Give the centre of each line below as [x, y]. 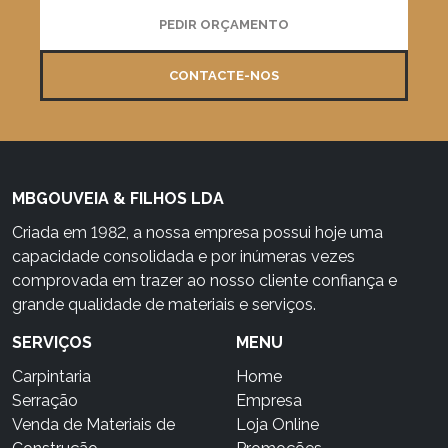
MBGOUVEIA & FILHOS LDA [118, 198]
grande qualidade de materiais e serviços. [164, 304]
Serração [45, 400]
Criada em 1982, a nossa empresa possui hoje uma [197, 232]
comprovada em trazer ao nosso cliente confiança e [204, 280]
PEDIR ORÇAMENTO [224, 25]
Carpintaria [51, 376]
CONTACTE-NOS [224, 75]
